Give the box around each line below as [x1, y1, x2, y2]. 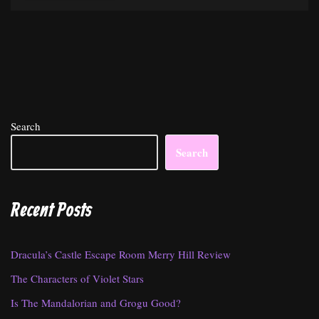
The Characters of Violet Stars [11, 271, 144, 286]
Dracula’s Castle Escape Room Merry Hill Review [11, 247, 231, 261]
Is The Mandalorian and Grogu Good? [11, 296, 181, 310]
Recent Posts [11, 199, 92, 224]
